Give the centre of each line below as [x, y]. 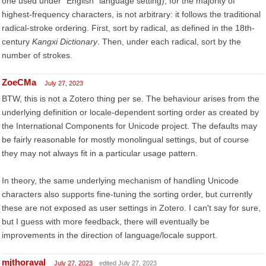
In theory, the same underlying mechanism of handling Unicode [120, 180]
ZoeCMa [19, 82]
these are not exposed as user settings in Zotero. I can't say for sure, [131, 208]
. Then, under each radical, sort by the [169, 42]
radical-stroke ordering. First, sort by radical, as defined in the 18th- [128, 28]
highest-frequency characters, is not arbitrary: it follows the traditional [131, 14]
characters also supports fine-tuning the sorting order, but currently [127, 194]
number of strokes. [37, 55]
